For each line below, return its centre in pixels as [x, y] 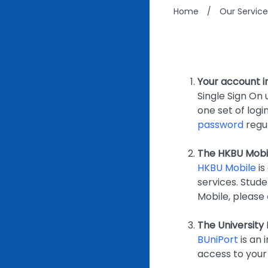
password [220, 125]
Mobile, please [232, 197]
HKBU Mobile [227, 168]
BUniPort [218, 240]
